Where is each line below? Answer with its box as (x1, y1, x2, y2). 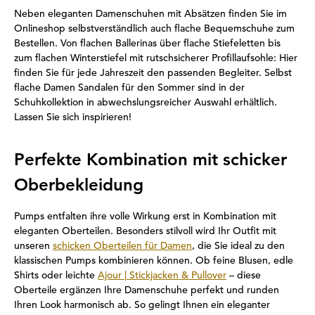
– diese (226, 269, 261, 281)
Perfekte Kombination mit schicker (14, 149, 287, 169)
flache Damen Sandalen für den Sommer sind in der (14, 81, 245, 94)
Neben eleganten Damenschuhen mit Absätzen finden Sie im (14, 7, 287, 20)
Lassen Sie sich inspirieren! (14, 110, 131, 123)
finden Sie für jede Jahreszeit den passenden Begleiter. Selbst (14, 66, 292, 79)
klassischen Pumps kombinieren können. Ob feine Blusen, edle (14, 254, 293, 266)
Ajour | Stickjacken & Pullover (98, 269, 226, 281)
